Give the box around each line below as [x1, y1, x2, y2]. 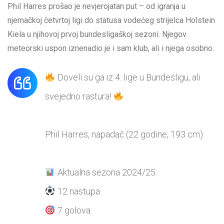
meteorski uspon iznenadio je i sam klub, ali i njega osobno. [7, 43, 214, 53]
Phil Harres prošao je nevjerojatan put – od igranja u [7, 1, 185, 11]
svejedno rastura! [45, 91, 113, 102]
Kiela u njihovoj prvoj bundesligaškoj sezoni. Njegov [7, 29, 186, 39]
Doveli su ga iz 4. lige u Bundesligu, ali [55, 72, 200, 83]
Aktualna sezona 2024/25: [55, 167, 157, 178]
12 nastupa [55, 186, 100, 197]
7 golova [55, 205, 90, 216]
